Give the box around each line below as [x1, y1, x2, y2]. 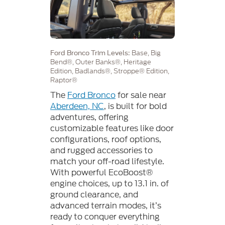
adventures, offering [50, 111, 129, 123]
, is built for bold [104, 100, 167, 112]
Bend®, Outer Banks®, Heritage [50, 57, 151, 67]
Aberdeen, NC [50, 100, 104, 112]
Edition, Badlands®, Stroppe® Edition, [50, 66, 169, 76]
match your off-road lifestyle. [50, 155, 164, 167]
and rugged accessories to [50, 144, 153, 156]
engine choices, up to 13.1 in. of [50, 177, 169, 189]
